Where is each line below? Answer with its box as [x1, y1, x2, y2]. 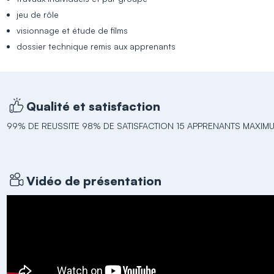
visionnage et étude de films [17, 25, 128, 35]
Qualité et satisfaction [26, 98, 161, 114]
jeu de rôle [17, 9, 59, 20]
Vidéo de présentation [26, 172, 162, 188]
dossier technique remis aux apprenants [17, 41, 176, 51]
